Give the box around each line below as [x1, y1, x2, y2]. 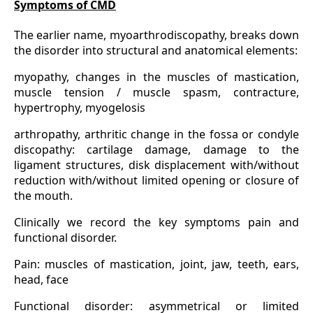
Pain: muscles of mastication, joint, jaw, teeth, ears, [14, 256, 299, 272]
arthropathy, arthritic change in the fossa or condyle [14, 126, 299, 143]
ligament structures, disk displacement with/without [14, 157, 299, 173]
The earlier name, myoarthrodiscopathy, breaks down [14, 27, 299, 43]
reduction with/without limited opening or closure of [14, 173, 299, 189]
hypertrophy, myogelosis [14, 100, 145, 116]
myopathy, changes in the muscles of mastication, [14, 69, 299, 85]
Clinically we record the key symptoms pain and [14, 214, 299, 231]
